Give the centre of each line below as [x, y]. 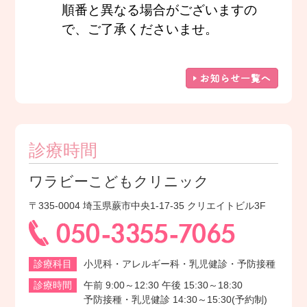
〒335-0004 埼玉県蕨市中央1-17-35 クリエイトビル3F [148, 206]
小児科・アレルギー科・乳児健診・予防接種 [180, 264]
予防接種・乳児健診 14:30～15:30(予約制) [176, 300]
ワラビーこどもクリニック [119, 182]
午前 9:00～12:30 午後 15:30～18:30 [163, 285]
